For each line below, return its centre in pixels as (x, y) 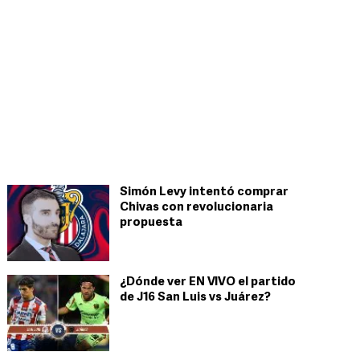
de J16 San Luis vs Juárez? (195, 298)
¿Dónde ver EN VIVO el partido (208, 282)
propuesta (151, 223)
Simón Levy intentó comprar (204, 192)
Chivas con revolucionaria (196, 208)
